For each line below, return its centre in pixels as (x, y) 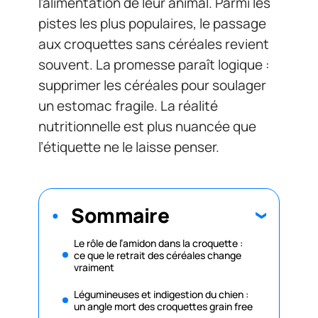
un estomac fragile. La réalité (128, 106)
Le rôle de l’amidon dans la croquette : (158, 243)
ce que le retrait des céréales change (158, 255)
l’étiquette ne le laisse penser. (129, 147)
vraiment (94, 267)
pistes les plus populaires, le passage (152, 23)
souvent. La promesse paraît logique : (154, 65)
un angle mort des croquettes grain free (163, 306)
